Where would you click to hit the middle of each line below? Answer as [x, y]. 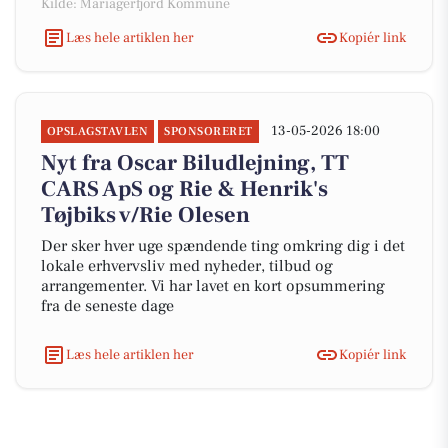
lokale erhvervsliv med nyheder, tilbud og [187, 266]
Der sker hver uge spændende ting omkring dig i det [223, 246]
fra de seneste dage [107, 306]
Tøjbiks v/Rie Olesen [145, 215]
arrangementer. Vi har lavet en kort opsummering [213, 286]
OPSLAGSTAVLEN [98, 131]
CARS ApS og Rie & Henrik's [184, 189]
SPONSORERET [208, 131]
